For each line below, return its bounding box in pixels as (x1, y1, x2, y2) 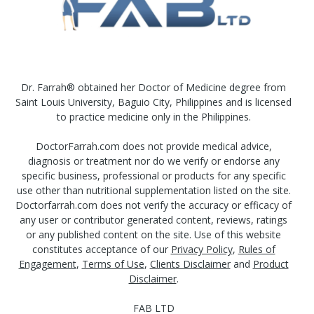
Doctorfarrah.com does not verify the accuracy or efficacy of (15, 198, 292, 212)
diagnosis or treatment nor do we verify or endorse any (27, 153, 280, 168)
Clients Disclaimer (149, 257, 231, 271)
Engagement (18, 257, 76, 271)
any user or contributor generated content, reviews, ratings (20, 212, 287, 226)
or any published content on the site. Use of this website (26, 227, 281, 241)
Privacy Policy (170, 242, 233, 256)
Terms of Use (81, 257, 144, 271)
